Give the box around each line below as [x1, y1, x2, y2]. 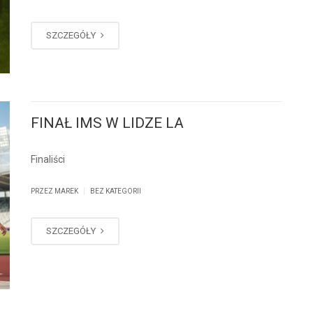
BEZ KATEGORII [90, 187, 141, 196]
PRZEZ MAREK [31, 187, 80, 196]
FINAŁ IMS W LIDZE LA [31, 115, 184, 132]
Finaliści [31, 154, 65, 166]
